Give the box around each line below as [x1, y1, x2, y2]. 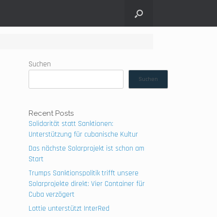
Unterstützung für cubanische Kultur [29, 130, 139, 139]
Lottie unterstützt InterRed [29, 204, 110, 213]
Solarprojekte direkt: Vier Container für [29, 179, 145, 188]
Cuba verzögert [29, 190, 75, 199]
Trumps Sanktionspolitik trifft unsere [29, 169, 139, 178]
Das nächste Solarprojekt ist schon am [29, 144, 145, 153]
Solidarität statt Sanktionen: [29, 119, 114, 128]
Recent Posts [29, 109, 74, 118]
